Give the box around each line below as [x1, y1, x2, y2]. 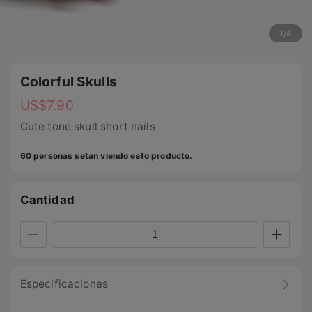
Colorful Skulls [19, 73, 117, 91]
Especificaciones [19, 277, 109, 291]
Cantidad [19, 192, 75, 207]
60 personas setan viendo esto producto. [19, 150, 193, 161]
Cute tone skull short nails [19, 120, 155, 134]
